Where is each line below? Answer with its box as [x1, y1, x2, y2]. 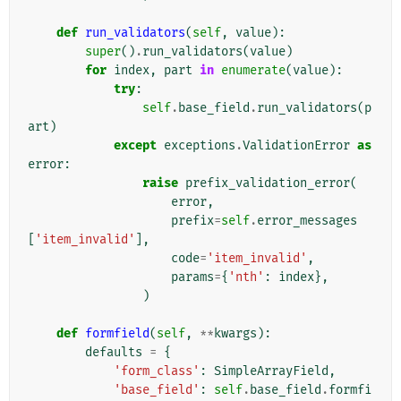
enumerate [221, 63, 286, 79]
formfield [85, 326, 149, 342]
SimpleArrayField [214, 363, 328, 380]
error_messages [257, 213, 357, 229]
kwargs [214, 326, 257, 342]
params [171, 269, 214, 286]
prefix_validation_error [185, 175, 350, 192]
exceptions [164, 138, 235, 154]
